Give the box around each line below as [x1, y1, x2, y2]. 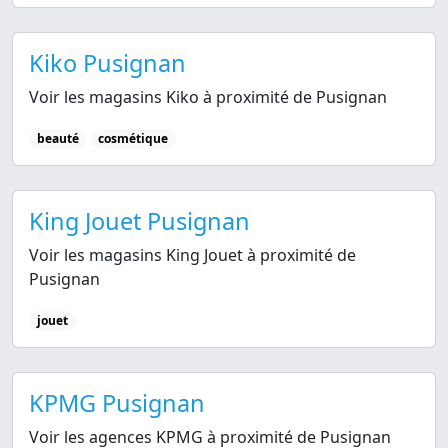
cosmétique [98, 129, 169, 147]
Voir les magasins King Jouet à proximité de [29, 244, 356, 267]
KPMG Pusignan [29, 387, 205, 420]
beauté [36, 129, 79, 147]
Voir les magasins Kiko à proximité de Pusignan [29, 85, 387, 108]
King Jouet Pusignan [29, 205, 250, 238]
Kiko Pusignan [29, 46, 186, 79]
